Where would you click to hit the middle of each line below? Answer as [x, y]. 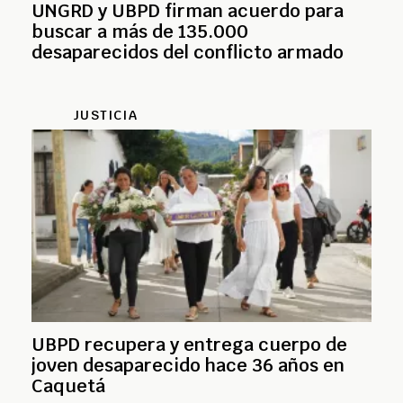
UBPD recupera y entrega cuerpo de [189, 344]
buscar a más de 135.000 [140, 31]
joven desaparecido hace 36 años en [188, 365]
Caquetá [68, 385]
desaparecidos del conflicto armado [188, 52]
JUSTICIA [105, 115]
